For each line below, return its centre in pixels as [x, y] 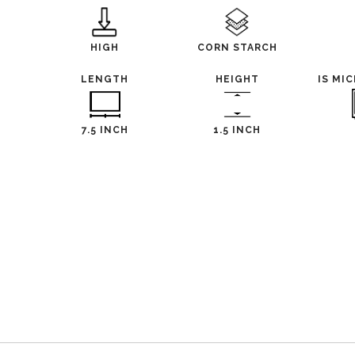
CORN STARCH [237, 48]
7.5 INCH [105, 130]
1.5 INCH [237, 130]
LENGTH [105, 79]
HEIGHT [237, 79]
